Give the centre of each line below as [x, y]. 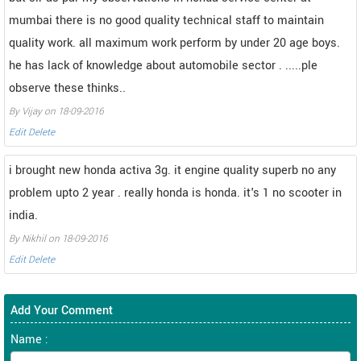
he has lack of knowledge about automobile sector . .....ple [163, 65]
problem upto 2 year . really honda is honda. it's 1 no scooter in [175, 193]
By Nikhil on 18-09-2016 [58, 239]
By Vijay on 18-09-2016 [56, 111]
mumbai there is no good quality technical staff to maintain [166, 20]
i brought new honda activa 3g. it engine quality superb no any [172, 170]
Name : [29, 339]
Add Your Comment [62, 310]
